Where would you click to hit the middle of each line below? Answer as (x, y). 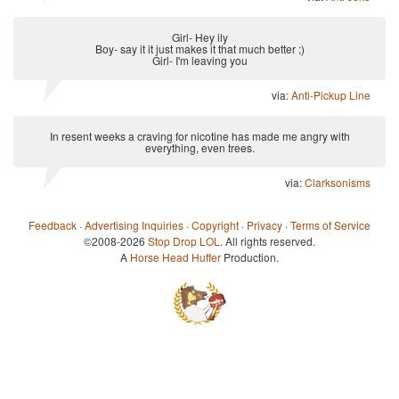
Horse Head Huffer (175, 256)
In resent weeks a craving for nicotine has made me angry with (199, 135)
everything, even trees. (199, 147)
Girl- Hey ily (199, 37)
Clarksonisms (338, 182)
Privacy (265, 224)
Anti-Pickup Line (331, 94)
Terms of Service (330, 224)
